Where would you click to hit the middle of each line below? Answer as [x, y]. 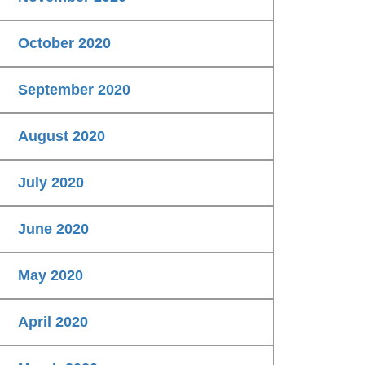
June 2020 [53, 229]
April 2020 [53, 322]
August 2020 [62, 136]
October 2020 [64, 44]
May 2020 [51, 276]
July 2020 [51, 183]
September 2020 [74, 90]
